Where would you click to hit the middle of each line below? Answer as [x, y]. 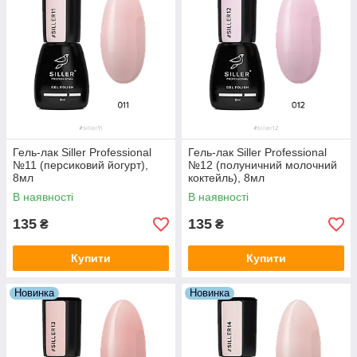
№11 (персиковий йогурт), [80, 165]
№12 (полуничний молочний [263, 165]
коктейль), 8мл [226, 178]
